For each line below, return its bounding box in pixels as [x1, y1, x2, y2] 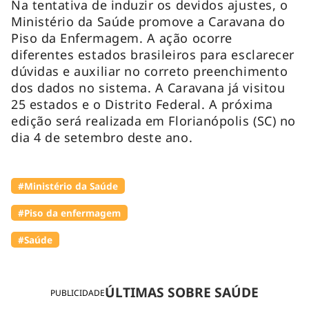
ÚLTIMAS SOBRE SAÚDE [105, 283, 259, 302]
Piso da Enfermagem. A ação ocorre [11, 29, 232, 46]
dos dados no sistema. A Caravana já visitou [11, 79, 286, 96]
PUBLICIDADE [50, 286, 105, 299]
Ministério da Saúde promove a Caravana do [11, 12, 286, 30]
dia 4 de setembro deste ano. [11, 128, 193, 146]
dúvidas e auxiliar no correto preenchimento [11, 62, 288, 79]
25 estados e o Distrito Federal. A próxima [11, 95, 273, 112]
